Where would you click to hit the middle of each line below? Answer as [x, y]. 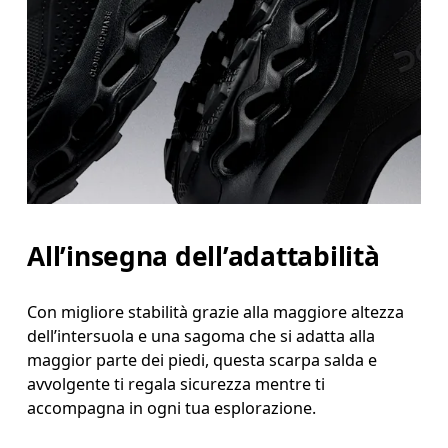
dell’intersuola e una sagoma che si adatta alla [201, 335]
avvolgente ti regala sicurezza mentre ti [176, 383]
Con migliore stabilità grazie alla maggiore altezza [216, 311]
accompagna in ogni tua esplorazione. [172, 407]
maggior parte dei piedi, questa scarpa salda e [202, 359]
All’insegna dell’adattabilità [203, 255]
